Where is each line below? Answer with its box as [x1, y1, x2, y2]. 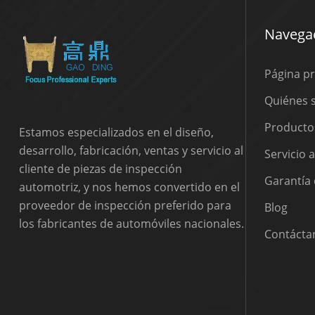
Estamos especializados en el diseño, [18, 124, 214, 140]
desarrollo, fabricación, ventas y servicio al [18, 142, 243, 158]
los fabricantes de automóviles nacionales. [18, 215, 244, 231]
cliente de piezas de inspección [18, 160, 182, 176]
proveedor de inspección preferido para [18, 197, 231, 213]
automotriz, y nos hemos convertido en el [18, 179, 240, 195]
